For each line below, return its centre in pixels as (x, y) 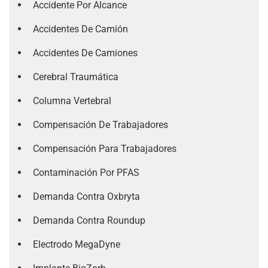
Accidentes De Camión (80, 29)
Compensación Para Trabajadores (105, 149)
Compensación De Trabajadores (100, 125)
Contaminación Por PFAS (86, 173)
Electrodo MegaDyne (77, 244)
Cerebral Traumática (76, 77)
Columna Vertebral (72, 101)
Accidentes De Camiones (85, 53)
